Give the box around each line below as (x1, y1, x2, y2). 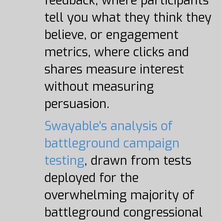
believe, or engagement (44, 27, 179, 43)
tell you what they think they (44, 9, 212, 26)
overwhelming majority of (44, 187, 194, 203)
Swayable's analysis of (44, 118, 173, 134)
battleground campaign (44, 135, 180, 151)
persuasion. (44, 96, 110, 112)
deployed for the (44, 170, 139, 186)
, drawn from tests (84, 152, 191, 169)
